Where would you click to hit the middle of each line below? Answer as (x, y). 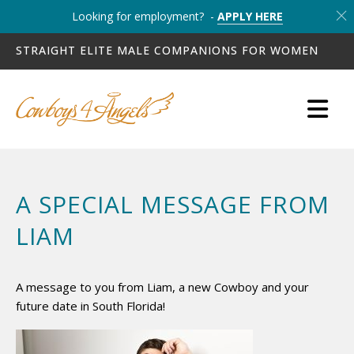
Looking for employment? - (144, 16)
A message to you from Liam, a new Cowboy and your (162, 286)
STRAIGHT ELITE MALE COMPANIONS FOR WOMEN (167, 51)
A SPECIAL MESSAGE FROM (173, 204)
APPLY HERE (250, 16)
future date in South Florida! (90, 305)
